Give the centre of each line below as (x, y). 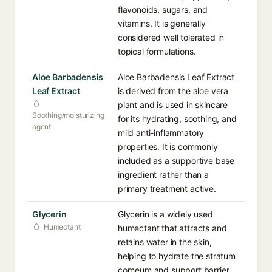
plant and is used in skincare (173, 105)
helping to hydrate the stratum (177, 256)
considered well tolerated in (171, 37)
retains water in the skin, (165, 242)
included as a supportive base (176, 161)
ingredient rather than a (163, 175)
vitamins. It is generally (162, 23)
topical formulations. (157, 51)
